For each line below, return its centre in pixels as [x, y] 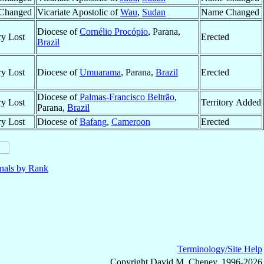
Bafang [93, 122]
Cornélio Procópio [114, 32]
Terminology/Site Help [220, 249]
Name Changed [230, 12]
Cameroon [131, 122]
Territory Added [231, 103]
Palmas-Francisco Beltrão [127, 97]
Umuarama [100, 72]
